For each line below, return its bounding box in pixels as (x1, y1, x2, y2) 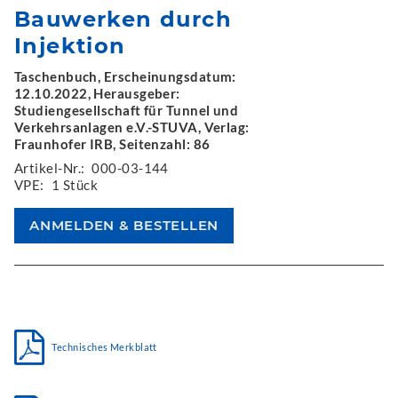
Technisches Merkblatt (52, 341, 157, 354)
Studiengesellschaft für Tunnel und (14, 102, 239, 119)
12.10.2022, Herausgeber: (14, 85, 180, 102)
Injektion (14, 33, 126, 60)
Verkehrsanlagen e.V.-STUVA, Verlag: (14, 119, 250, 136)
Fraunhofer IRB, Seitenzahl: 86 (14, 136, 211, 153)
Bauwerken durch (14, 6, 232, 33)
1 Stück (51, 177, 98, 194)
